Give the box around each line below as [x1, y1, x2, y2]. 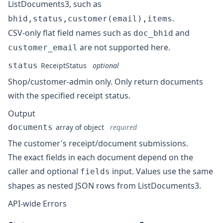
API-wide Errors [8, 198, 67, 209]
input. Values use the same [110, 166, 213, 177]
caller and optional [8, 166, 80, 177]
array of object [56, 122, 104, 132]
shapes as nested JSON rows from [8, 180, 138, 191]
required [110, 122, 137, 132]
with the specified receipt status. [8, 90, 130, 101]
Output [8, 108, 35, 119]
